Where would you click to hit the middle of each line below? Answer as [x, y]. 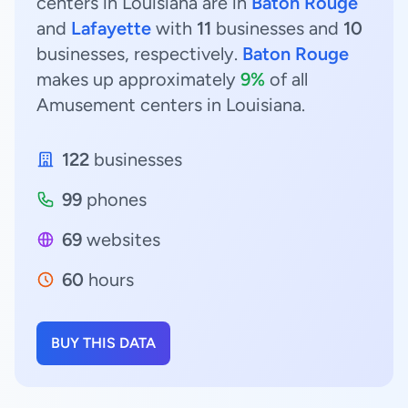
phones [114, 199]
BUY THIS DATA [103, 343]
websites [121, 240]
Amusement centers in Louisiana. [171, 105]
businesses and [277, 28]
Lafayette [111, 28]
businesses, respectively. [139, 54]
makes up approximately [138, 79]
